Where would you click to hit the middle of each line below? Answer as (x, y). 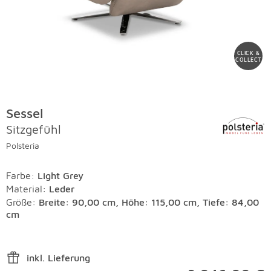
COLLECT (248, 59)
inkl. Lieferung (58, 258)
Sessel (25, 113)
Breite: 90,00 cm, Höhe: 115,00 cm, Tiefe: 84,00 (149, 202)
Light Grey (60, 175)
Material (24, 189)
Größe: (22, 202)
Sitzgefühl (34, 129)
